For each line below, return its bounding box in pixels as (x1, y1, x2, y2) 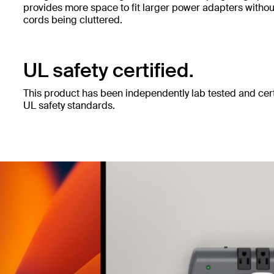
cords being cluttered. (23, 13, 122, 27)
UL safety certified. (23, 57, 194, 84)
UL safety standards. (23, 99, 115, 113)
